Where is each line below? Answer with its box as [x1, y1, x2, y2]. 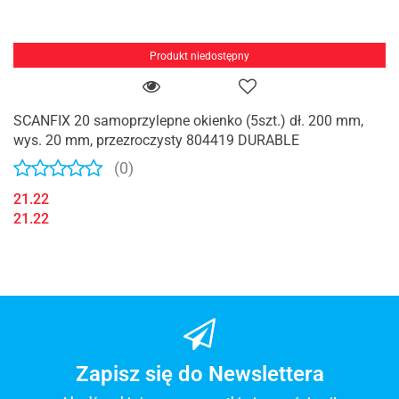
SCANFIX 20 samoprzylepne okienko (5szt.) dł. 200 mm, [13, 112, 363, 130]
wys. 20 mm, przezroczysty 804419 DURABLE [13, 132, 299, 150]
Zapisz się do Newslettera [75, 361, 324, 387]
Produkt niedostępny [150, 50, 249, 63]
